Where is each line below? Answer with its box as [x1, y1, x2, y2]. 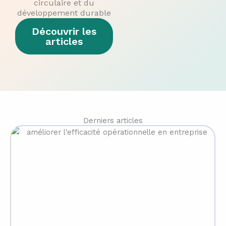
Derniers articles [83, 116, 143, 125]
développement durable [17, 8, 111, 18]
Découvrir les [32, 25, 96, 37]
